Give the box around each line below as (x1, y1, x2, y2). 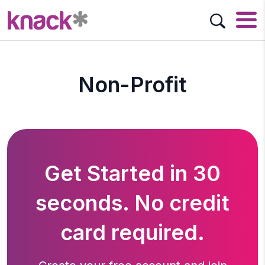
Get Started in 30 (44, 160, 221, 186)
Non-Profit (78, 72, 187, 98)
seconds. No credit (35, 190, 230, 216)
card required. (60, 219, 205, 245)
